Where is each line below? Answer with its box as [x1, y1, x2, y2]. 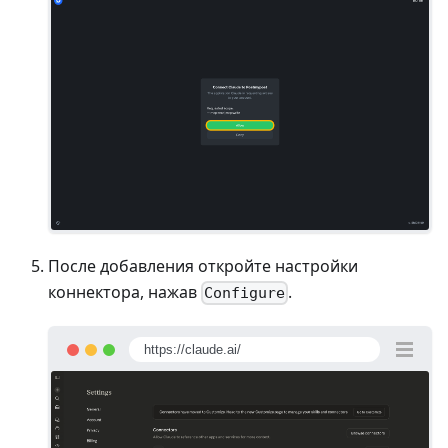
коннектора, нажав [48, 280, 201, 303]
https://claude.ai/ [144, 342, 241, 358]
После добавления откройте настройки [48, 254, 358, 277]
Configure [204, 283, 286, 302]
